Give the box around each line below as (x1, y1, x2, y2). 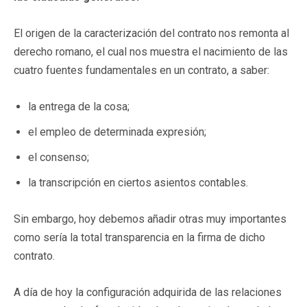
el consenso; (28, 150, 89, 164)
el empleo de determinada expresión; (28, 125, 206, 138)
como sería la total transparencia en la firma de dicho (14, 230, 265, 244)
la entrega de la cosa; (28, 99, 130, 113)
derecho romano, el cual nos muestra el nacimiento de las (14, 45, 288, 58)
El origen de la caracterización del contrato (14, 26, 217, 40)
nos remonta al (219, 26, 289, 40)
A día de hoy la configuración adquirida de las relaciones (14, 285, 282, 299)
